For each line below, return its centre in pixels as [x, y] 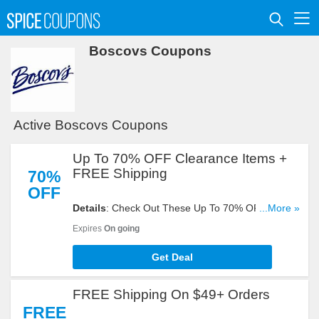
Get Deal [172, 257]
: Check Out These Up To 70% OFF [186, 208]
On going [122, 229]
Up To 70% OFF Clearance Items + [180, 158]
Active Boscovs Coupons [90, 125]
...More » [279, 208]
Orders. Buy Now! [113, 236]
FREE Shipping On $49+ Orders [171, 294]
